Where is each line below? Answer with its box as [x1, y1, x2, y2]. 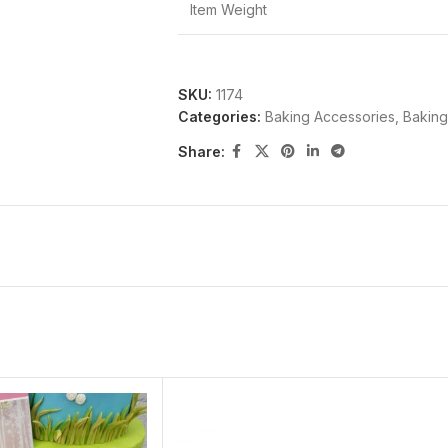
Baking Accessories [264, 108, 395, 125]
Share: [177, 142, 225, 160]
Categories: [177, 108, 261, 125]
